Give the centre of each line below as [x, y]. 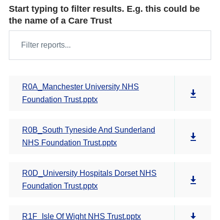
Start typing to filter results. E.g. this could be [104, 9]
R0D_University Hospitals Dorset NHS [89, 173]
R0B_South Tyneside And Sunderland [89, 130]
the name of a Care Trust [60, 21]
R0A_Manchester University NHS [81, 87]
